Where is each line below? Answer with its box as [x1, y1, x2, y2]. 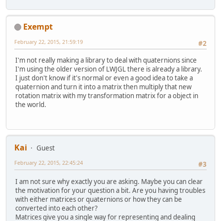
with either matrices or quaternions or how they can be [15, 194, 182, 204]
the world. [15, 100, 46, 110]
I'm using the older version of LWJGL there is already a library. [15, 65, 202, 74]
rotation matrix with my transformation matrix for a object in [15, 91, 198, 101]
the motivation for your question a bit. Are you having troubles [15, 185, 205, 195]
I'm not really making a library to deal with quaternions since [15, 56, 197, 65]
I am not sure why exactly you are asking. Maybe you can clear [15, 177, 203, 186]
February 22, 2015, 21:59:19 [14, 37, 83, 45]
